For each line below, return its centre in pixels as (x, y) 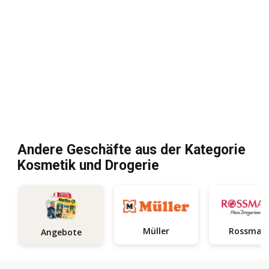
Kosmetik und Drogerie (88, 166)
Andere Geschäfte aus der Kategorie (131, 150)
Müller (156, 231)
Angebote (61, 232)
